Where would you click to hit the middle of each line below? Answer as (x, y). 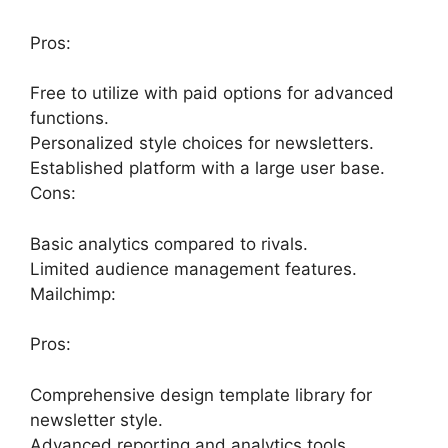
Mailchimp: (73, 293)
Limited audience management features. (193, 268)
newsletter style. (96, 419)
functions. (69, 118)
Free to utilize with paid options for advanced (212, 93)
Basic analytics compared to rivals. (169, 243)
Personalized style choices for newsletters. (202, 143)
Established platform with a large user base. (207, 168)
